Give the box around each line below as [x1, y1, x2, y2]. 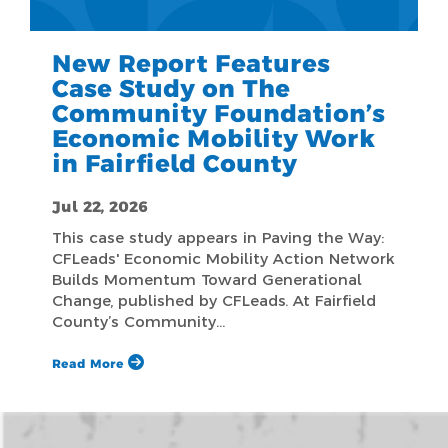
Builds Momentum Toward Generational [52, 269, 362, 289]
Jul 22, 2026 [52, 196, 148, 216]
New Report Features [52, 48, 330, 78]
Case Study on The [52, 73, 290, 103]
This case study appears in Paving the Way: [52, 227, 384, 247]
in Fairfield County [52, 148, 297, 178]
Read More [52, 355, 128, 371]
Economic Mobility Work [52, 123, 375, 153]
